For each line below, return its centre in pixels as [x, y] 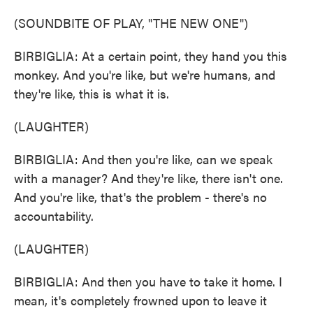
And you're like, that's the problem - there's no [140, 197]
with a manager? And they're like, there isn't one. [148, 178]
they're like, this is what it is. [92, 93]
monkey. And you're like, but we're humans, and [145, 74]
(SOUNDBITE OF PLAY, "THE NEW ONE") [131, 23]
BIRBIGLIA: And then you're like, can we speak [143, 159]
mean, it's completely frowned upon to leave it [140, 300]
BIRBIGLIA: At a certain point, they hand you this [151, 56]
